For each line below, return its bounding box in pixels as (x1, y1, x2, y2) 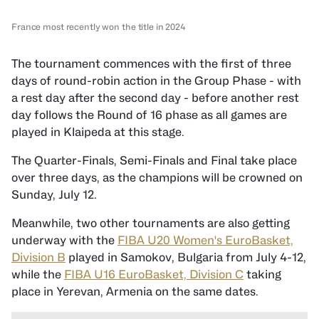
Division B (11, 251, 66, 264)
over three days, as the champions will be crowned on (11, 171, 303, 184)
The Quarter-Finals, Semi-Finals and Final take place (11, 154, 297, 167)
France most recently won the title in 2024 (11, 21, 186, 32)
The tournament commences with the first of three (11, 57, 291, 70)
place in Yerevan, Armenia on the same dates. (11, 285, 258, 298)
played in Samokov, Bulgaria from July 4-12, (66, 251, 306, 264)
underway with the (11, 234, 117, 247)
